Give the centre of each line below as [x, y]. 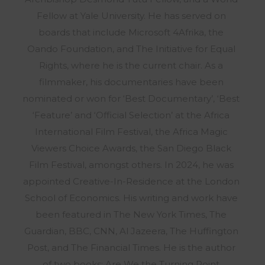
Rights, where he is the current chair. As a [131, 66]
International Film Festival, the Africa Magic [131, 132]
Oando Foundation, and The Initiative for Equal [131, 49]
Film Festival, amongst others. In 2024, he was [131, 165]
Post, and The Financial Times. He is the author [131, 248]
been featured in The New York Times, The [131, 215]
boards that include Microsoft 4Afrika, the [131, 33]
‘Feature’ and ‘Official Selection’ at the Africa [131, 115]
